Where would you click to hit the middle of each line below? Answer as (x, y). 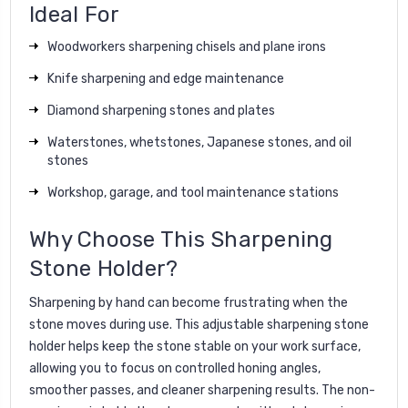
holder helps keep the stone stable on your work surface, (195, 346)
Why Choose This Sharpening (181, 239)
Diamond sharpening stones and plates (161, 110)
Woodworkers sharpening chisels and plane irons (187, 46)
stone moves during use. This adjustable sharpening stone (199, 324)
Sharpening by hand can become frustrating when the (189, 302)
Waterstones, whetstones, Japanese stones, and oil (199, 142)
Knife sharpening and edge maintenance (166, 78)
